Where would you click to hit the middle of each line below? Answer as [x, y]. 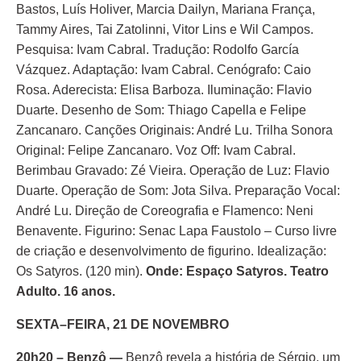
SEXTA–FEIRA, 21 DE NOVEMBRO [122, 324]
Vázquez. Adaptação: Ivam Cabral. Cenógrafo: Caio [164, 70]
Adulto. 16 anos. [66, 291]
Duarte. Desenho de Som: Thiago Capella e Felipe [161, 110]
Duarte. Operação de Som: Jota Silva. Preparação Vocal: [178, 191]
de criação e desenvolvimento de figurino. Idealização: [171, 251]
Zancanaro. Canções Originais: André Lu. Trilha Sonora [174, 130]
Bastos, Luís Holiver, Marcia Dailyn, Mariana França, [166, 9]
